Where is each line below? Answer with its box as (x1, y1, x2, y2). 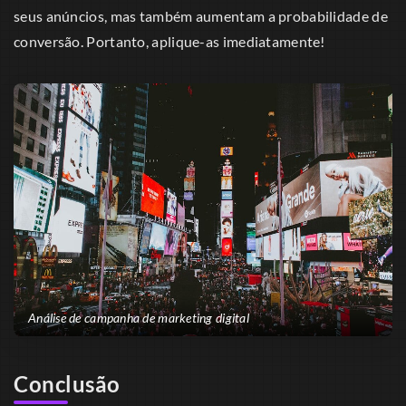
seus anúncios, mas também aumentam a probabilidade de (14, 7, 388, 25)
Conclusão (14, 370, 121, 397)
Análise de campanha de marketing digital (28, 310, 249, 325)
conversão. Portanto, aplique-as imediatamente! (14, 33, 325, 51)
